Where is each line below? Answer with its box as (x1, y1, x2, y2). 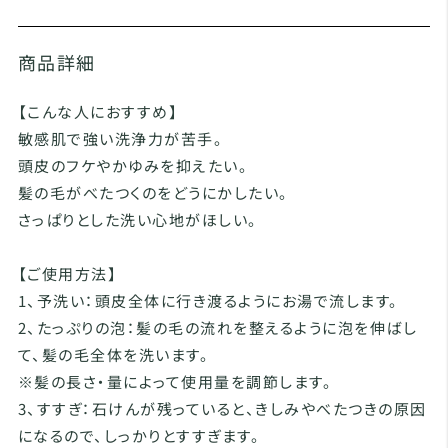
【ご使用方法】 (17, 263, 118, 284)
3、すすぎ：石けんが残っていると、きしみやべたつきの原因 (17, 398, 427, 419)
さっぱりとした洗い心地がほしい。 (17, 209, 258, 230)
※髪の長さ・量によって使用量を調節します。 (17, 371, 333, 392)
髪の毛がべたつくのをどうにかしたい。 (17, 182, 289, 203)
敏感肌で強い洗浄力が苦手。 (17, 128, 224, 149)
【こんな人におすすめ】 (17, 101, 179, 122)
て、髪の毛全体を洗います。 (17, 344, 210, 365)
